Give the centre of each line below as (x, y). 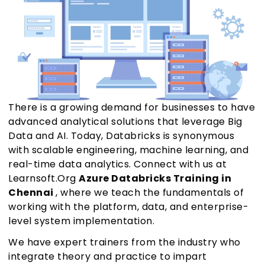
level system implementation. (81, 221)
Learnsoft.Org (43, 179)
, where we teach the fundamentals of (150, 193)
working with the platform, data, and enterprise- (128, 207)
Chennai (32, 193)
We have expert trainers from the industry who (125, 243)
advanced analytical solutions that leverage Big (125, 122)
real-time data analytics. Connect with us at (117, 164)
